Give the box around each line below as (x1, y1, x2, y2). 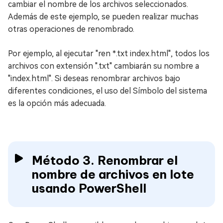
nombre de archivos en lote (32, 167, 194, 182)
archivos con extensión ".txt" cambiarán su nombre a (8, 61, 199, 71)
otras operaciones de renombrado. (8, 24, 134, 34)
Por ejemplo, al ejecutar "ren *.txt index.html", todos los (8, 49, 210, 59)
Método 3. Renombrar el (32, 153, 178, 168)
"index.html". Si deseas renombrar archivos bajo (8, 74, 180, 84)
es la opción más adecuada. (8, 99, 106, 109)
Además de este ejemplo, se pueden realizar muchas (8, 12, 199, 22)
